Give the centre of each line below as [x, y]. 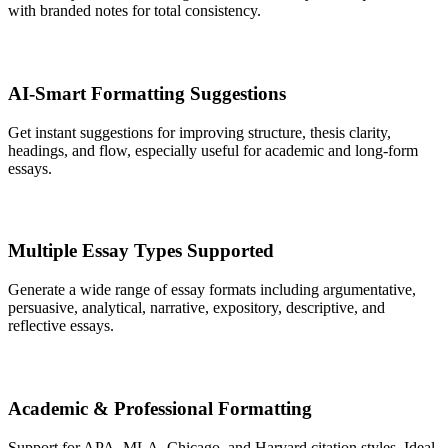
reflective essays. [61, 326]
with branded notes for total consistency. [134, 11]
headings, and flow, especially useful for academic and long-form [213, 150]
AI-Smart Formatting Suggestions [147, 93]
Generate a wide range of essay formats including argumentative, [212, 290]
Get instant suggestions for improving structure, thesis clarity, [199, 132]
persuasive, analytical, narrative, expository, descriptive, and [196, 308]
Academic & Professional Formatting [160, 408]
